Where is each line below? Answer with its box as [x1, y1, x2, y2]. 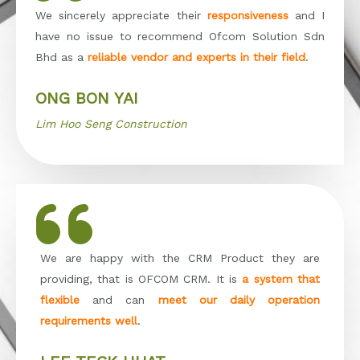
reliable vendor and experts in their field [88, 50, 305, 63]
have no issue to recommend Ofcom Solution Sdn [35, 29, 325, 43]
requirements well [40, 313, 137, 327]
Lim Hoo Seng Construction [35, 117, 187, 130]
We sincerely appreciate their [35, 8, 207, 22]
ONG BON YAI [35, 88, 138, 108]
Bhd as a [35, 50, 88, 63]
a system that [242, 272, 321, 285]
